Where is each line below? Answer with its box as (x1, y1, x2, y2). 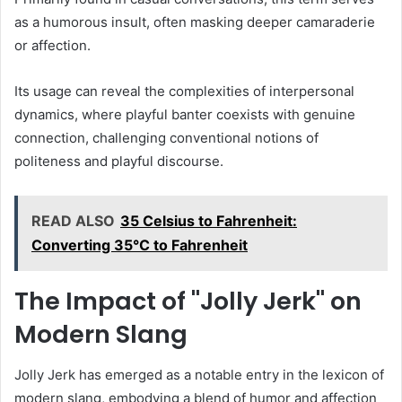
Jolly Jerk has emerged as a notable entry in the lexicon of (14, 365, 384, 383)
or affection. (14, 37, 91, 55)
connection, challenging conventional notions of (14, 129, 319, 147)
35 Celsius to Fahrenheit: (120, 212, 297, 231)
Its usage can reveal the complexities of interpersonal (14, 83, 354, 100)
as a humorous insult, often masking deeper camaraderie (14, 13, 375, 31)
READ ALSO (31, 212, 115, 231)
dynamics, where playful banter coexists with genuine (14, 106, 355, 124)
